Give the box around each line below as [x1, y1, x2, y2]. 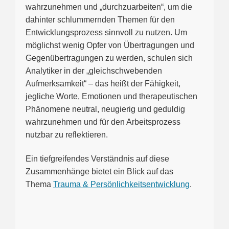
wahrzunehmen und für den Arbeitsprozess [26, 117, 180, 126]
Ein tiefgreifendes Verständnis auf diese [26, 154, 169, 164]
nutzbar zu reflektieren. [26, 130, 108, 139]
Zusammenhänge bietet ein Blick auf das [26, 167, 173, 176]
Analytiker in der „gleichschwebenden [26, 66, 162, 75]
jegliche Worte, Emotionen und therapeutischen [26, 91, 197, 101]
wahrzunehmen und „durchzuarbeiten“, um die [26, 2, 192, 11]
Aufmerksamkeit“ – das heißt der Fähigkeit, [26, 79, 180, 88]
